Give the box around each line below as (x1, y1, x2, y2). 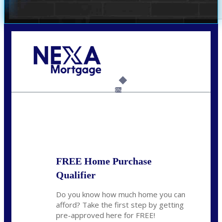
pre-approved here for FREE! (56, 210, 155, 221)
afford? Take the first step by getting (56, 200, 184, 210)
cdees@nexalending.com (34, 84, 101, 92)
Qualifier (56, 169, 96, 181)
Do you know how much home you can (56, 189, 185, 200)
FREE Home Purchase (56, 156, 152, 167)
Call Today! (34, 76, 67, 84)
